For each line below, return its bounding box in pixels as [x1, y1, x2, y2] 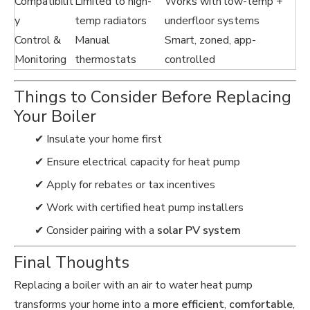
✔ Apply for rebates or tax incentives [35, 177, 215, 192]
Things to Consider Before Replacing [14, 86, 291, 108]
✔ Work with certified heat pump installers [35, 200, 244, 215]
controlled [165, 52, 215, 67]
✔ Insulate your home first [35, 131, 162, 147]
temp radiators [75, 13, 147, 28]
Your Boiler [14, 105, 96, 127]
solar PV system [157, 223, 241, 238]
